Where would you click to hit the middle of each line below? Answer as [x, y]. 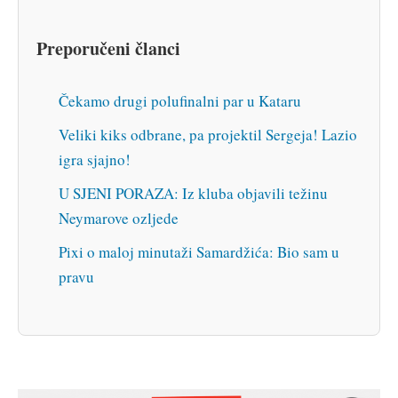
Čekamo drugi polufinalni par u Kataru [180, 101]
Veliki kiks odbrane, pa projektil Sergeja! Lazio [208, 135]
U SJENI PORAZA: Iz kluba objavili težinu [193, 194]
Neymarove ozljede [119, 219]
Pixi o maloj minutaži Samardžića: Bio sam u [199, 252]
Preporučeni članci [108, 48]
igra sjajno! [95, 160]
